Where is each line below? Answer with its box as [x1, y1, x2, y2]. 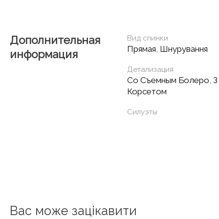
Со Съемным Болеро [127, 75, 209, 85]
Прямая [127, 44, 156, 54]
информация [10, 47, 78, 61]
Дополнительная [10, 33, 100, 46]
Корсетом [127, 86, 167, 96]
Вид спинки [127, 33, 168, 43]
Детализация [127, 65, 174, 74]
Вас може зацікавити [10, 203, 137, 218]
